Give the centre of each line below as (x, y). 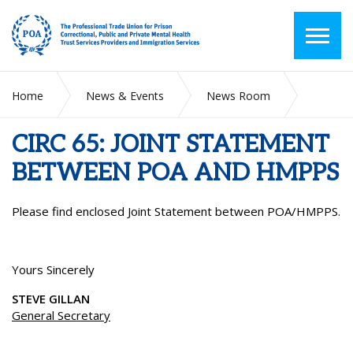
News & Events (125, 96)
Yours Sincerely (53, 269)
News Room (238, 96)
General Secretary (61, 315)
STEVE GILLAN (60, 299)
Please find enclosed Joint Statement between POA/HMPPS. (176, 211)
